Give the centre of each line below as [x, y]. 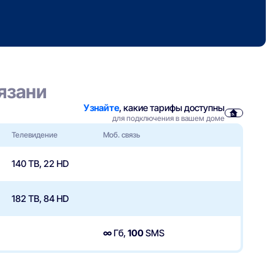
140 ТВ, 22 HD [40, 164]
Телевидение [34, 134]
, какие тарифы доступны [172, 108]
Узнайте [101, 108]
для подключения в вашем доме [168, 118]
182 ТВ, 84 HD [40, 199]
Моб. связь [122, 134]
